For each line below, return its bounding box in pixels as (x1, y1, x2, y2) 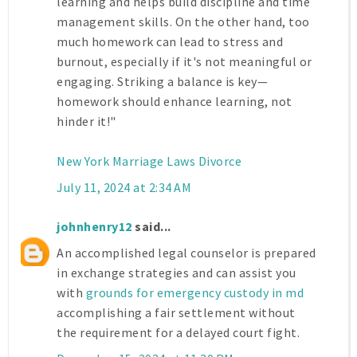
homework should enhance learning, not (57, 93, 292, 110)
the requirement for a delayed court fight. (57, 324, 300, 341)
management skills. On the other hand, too (57, 14, 310, 30)
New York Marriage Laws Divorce (57, 153, 241, 170)
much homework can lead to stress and (57, 33, 283, 50)
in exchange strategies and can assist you (57, 265, 296, 281)
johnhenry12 (57, 218, 132, 235)
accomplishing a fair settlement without (57, 304, 296, 321)
